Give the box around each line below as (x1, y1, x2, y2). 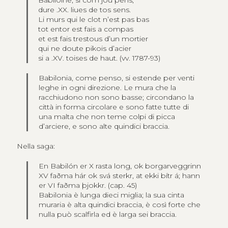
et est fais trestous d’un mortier (38, 34, 149, 44)
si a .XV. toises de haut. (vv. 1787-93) (38, 53, 161, 63)
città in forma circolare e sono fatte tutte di (39, 102, 189, 112)
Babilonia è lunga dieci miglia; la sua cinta (39, 190, 185, 200)
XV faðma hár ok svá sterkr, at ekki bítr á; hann (39, 171, 201, 181)
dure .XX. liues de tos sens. (38, 5, 131, 15)
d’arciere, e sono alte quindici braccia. (39, 122, 170, 131)
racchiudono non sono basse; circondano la (39, 93, 194, 102)
